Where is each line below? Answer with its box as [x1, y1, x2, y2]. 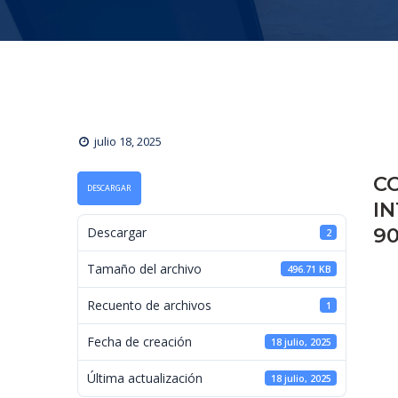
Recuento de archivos [87, 297, 211, 314]
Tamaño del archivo [87, 260, 202, 278]
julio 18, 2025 [94, 132, 162, 149]
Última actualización [87, 370, 203, 387]
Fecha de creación [87, 333, 192, 351]
